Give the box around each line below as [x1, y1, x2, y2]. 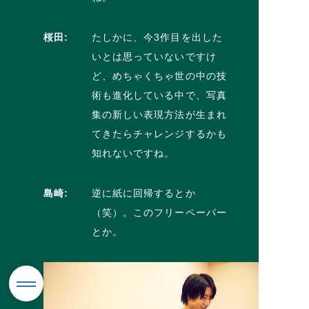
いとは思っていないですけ [91, 50, 217, 62]
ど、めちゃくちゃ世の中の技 [91, 70, 228, 81]
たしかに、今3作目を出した [91, 31, 223, 43]
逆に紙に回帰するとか [91, 187, 196, 199]
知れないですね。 [91, 147, 175, 159]
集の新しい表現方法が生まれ [91, 108, 228, 120]
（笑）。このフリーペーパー [91, 206, 228, 218]
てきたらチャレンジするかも [91, 128, 228, 139]
